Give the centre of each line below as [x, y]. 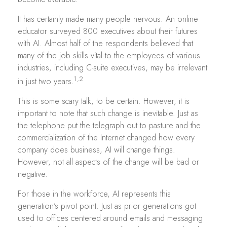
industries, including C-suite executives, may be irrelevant [112, 68]
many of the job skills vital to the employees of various [109, 55]
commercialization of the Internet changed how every [106, 138]
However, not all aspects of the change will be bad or [108, 162]
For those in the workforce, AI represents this [94, 194]
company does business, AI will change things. [97, 150]
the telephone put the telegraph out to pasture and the [109, 126]
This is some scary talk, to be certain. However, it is [104, 101]
